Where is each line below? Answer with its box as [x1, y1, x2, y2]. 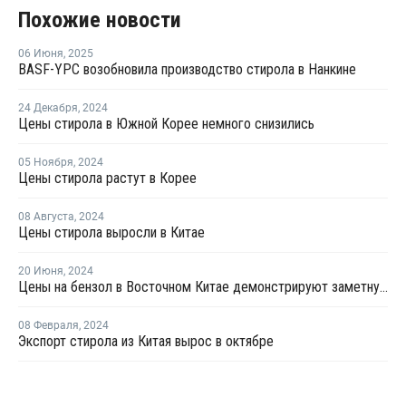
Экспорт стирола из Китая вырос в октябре [18, 333, 274, 350]
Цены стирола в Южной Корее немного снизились [18, 115, 314, 132]
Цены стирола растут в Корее [18, 169, 197, 187]
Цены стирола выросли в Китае [18, 224, 205, 241]
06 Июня [18, 47, 63, 60]
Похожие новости [18, 7, 181, 33]
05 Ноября [18, 156, 73, 169]
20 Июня [18, 265, 63, 277]
